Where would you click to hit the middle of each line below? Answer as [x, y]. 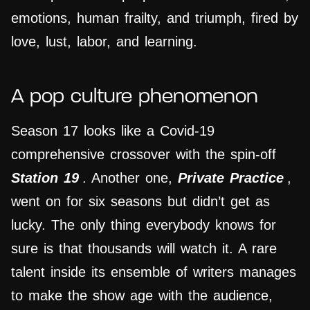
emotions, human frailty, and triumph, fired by [155, 18]
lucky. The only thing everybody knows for [144, 225]
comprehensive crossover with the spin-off [144, 155]
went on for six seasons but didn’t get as [140, 202]
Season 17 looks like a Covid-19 [113, 131]
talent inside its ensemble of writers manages [154, 272]
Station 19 [45, 178]
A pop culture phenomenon [135, 98]
